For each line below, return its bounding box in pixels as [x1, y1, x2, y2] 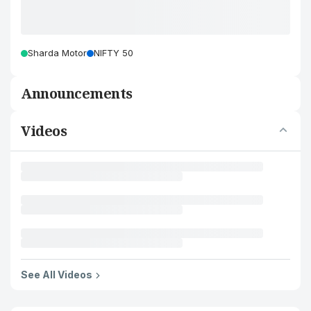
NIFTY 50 [94, 47, 133, 58]
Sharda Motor [28, 47, 87, 58]
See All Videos [21, 269, 92, 280]
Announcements [21, 84, 133, 103]
